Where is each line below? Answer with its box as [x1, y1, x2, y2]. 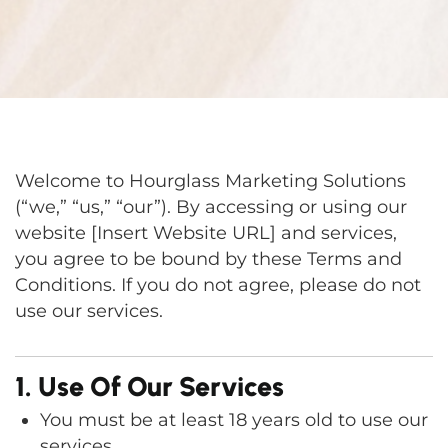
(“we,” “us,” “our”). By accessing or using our [15, 196, 407, 218]
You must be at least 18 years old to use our [40, 409, 428, 431]
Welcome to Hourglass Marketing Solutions [15, 170, 406, 192]
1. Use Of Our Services [15, 370, 284, 403]
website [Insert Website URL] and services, [15, 222, 397, 244]
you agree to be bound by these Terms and [15, 248, 402, 270]
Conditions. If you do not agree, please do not [15, 274, 421, 296]
